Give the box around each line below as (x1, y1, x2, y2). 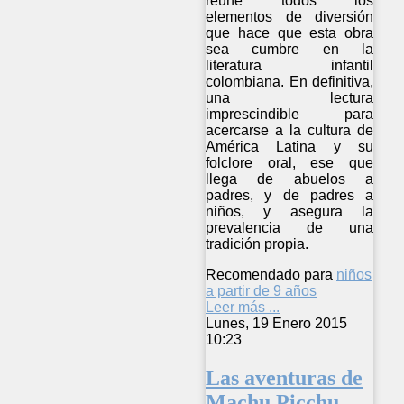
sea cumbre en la (206, 41, 374, 58)
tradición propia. (206, 236, 308, 252)
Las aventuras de (206, 366, 363, 390)
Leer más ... (206, 299, 280, 316)
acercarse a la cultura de (206, 123, 374, 139)
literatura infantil (206, 58, 374, 74)
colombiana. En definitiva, (206, 74, 374, 90)
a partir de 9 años (206, 283, 317, 299)
